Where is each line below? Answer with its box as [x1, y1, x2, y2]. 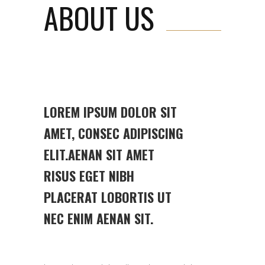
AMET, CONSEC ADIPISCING [44, 124, 183, 143]
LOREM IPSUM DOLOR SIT [44, 102, 177, 121]
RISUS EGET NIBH [44, 166, 134, 185]
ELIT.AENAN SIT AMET [44, 145, 154, 164]
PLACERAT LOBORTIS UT [44, 188, 172, 206]
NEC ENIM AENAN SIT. [44, 209, 153, 228]
